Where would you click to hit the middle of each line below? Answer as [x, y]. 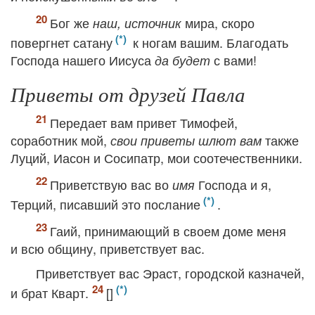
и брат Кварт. [51, 292]
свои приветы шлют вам [186, 140]
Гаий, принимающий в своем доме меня [168, 231]
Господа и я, [233, 184]
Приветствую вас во [111, 184]
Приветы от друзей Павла [128, 94]
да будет [182, 60]
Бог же [71, 22]
